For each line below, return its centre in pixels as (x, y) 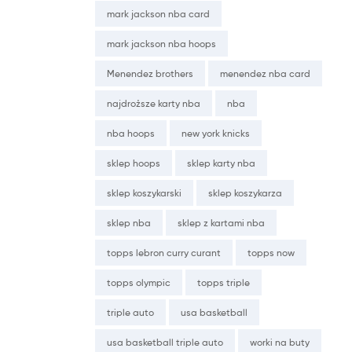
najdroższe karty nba (154, 104)
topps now (271, 253)
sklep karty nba (221, 163)
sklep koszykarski (144, 193)
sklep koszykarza (245, 193)
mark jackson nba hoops (161, 44)
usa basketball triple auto (165, 343)
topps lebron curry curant (164, 253)
